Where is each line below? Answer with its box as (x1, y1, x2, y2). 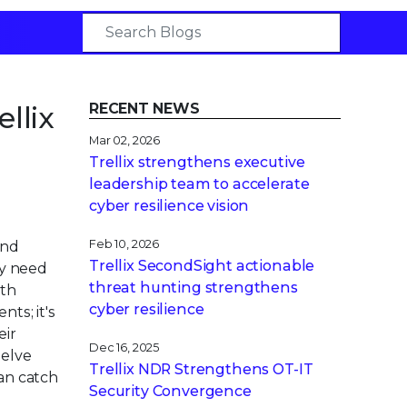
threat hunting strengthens (89, 277, 298, 294)
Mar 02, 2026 (89, 132, 161, 145)
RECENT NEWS (89, 98, 200, 115)
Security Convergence (89, 381, 252, 398)
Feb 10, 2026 (89, 235, 160, 249)
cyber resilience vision (89, 195, 250, 213)
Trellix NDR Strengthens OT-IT (89, 359, 313, 376)
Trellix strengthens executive (89, 152, 305, 169)
